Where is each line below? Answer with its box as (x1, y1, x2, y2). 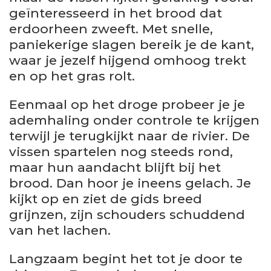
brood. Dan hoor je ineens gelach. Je (9, 175, 251, 191)
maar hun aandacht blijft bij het (9, 159, 221, 175)
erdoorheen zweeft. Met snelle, (9, 21, 213, 36)
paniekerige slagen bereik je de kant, (9, 36, 254, 52)
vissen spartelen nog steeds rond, (9, 143, 233, 159)
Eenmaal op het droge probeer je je (9, 96, 245, 112)
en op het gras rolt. (9, 68, 135, 83)
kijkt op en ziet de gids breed (9, 191, 202, 206)
